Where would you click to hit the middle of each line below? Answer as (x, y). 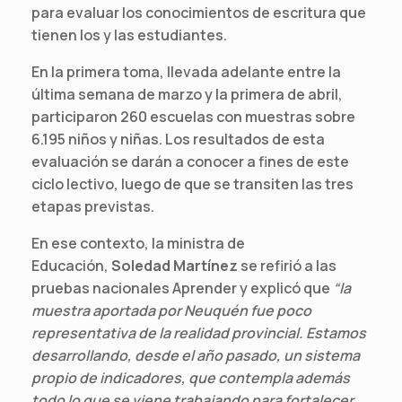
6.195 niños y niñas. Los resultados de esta (178, 139)
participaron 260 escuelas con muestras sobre (193, 116)
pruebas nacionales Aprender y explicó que (182, 288)
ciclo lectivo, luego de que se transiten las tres (192, 184)
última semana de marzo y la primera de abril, (187, 94)
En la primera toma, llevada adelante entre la (186, 71)
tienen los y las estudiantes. (129, 35)
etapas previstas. (93, 206)
